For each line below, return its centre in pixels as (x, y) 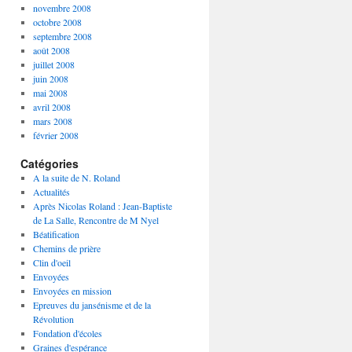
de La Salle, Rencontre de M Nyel (95, 220)
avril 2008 (51, 107)
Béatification (56, 234)
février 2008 (55, 135)
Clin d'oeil (51, 262)
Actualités (51, 192)
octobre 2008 (57, 22)
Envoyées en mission (72, 291)
